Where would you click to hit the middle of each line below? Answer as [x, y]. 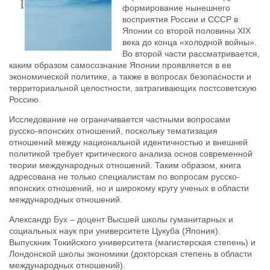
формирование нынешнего [176, 8]
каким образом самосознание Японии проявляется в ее [120, 65]
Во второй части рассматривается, [191, 54]
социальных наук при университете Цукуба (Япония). [115, 231]
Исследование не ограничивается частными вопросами [120, 119]
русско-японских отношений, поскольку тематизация [113, 131]
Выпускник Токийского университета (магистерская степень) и [132, 242]
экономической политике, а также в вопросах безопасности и [130, 77]
